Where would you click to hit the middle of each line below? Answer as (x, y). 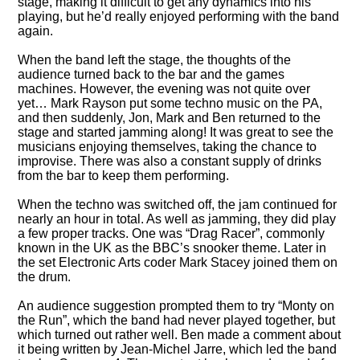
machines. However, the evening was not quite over (164, 88)
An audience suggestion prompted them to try (148, 305)
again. (36, 31)
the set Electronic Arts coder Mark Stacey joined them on (178, 262)
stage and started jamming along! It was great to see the (176, 132)
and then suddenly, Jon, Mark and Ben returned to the (170, 117)
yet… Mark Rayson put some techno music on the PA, (170, 103)
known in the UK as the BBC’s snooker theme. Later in (172, 247)
